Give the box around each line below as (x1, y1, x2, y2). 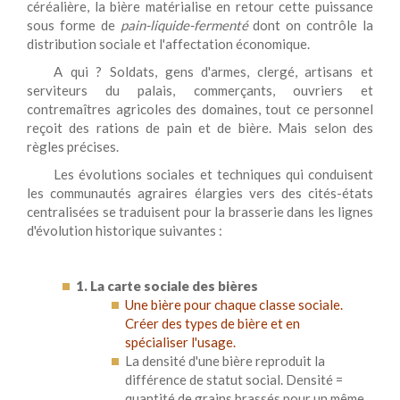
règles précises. (27, 138, 119, 154)
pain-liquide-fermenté (120, 17, 248, 33)
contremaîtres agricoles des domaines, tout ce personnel (27, 101, 373, 117)
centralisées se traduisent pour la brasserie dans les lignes (27, 204, 373, 220)
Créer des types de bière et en (125, 315, 300, 331)
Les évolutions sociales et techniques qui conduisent (54, 166, 373, 182)
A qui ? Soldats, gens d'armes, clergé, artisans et (54, 63, 373, 79)
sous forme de (27, 17, 121, 33)
